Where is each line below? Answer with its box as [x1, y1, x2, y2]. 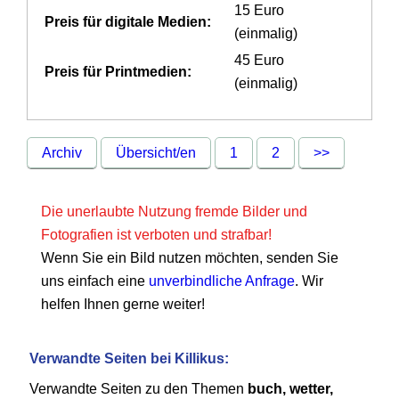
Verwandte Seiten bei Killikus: [29, 351, 230, 367]
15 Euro [234, 3, 285, 19]
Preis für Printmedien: [45, 64, 192, 80]
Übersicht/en [116, 145, 197, 161]
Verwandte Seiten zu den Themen [29, 381, 248, 397]
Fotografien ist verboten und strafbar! [41, 227, 273, 243]
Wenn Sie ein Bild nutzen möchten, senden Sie [41, 250, 339, 266]
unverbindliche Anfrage [149, 273, 296, 289]
